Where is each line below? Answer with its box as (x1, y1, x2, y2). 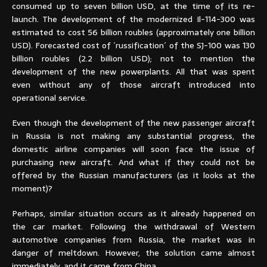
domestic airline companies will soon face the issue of (12, 142, 255, 156)
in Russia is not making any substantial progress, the (12, 129, 255, 143)
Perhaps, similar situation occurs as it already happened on (12, 207, 255, 221)
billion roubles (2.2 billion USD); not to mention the (12, 52, 255, 66)
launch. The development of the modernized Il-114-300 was (12, 13, 255, 26)
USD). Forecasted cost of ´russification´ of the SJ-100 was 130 (12, 39, 255, 52)
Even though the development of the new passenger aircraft (12, 116, 255, 130)
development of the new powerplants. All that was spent (12, 65, 255, 79)
